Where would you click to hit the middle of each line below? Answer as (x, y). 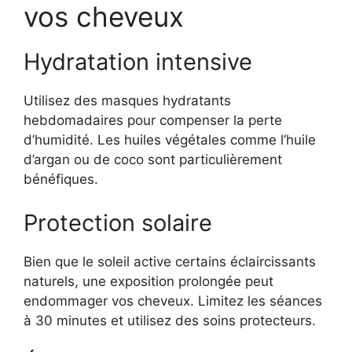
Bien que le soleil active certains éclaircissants (170, 261)
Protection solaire (118, 222)
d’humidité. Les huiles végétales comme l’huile (170, 140)
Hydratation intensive (138, 62)
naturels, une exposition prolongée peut (148, 281)
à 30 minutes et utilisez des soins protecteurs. (170, 320)
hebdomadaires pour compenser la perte (153, 120)
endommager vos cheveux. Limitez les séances (173, 301)
